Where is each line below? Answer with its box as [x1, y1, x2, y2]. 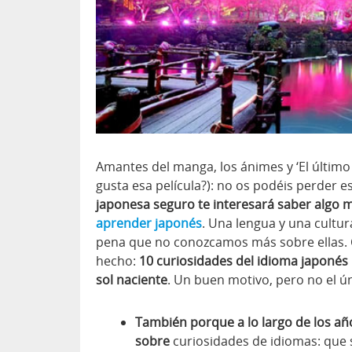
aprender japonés [96, 214, 202, 233]
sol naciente [96, 271, 167, 289]
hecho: [96, 252, 139, 270]
